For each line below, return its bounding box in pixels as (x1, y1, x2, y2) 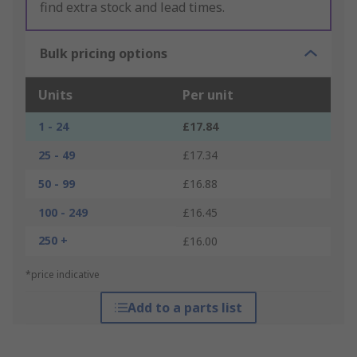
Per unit (182, 86, 233, 104)
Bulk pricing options (40, 45, 167, 63)
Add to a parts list (127, 299, 242, 317)
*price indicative (25, 268, 100, 282)
